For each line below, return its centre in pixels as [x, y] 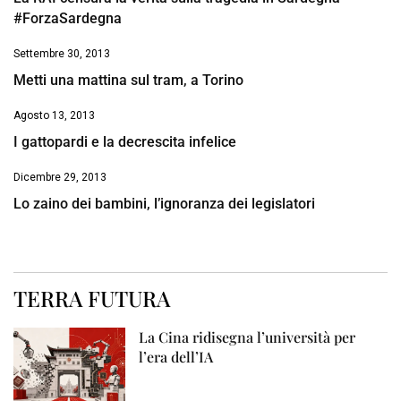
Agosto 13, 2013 [54, 116]
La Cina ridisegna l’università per [247, 337]
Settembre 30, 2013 [62, 54]
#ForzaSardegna [68, 19]
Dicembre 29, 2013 [60, 178]
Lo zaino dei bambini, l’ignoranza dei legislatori [164, 204]
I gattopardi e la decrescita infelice [125, 142]
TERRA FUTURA [92, 299]
